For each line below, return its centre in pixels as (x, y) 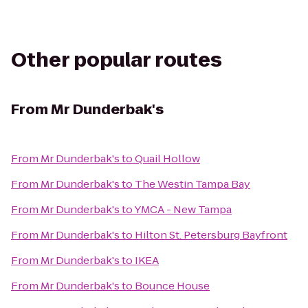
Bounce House (172, 286)
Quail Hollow (167, 158)
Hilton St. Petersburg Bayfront (211, 235)
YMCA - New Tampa (183, 209)
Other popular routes (117, 60)
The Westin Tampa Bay (192, 184)
